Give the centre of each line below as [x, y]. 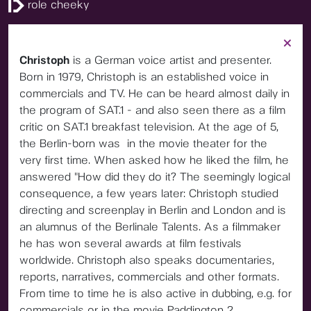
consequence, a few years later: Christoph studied [149, 193]
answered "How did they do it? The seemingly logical [155, 177]
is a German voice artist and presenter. [170, 60]
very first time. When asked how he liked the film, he [154, 160]
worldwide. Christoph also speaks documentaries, [147, 260]
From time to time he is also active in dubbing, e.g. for [155, 293]
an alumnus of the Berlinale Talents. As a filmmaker [150, 227]
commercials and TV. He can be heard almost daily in [154, 93]
